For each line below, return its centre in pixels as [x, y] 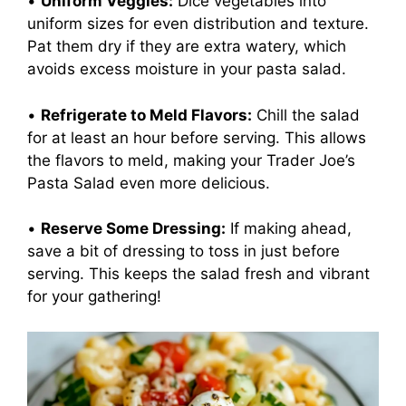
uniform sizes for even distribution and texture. [198, 24]
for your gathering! [94, 296]
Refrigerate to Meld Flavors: [146, 115]
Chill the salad [306, 115]
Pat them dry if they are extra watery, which [187, 46]
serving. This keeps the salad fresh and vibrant [198, 274]
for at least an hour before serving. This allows [197, 137]
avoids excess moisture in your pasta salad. [187, 69]
